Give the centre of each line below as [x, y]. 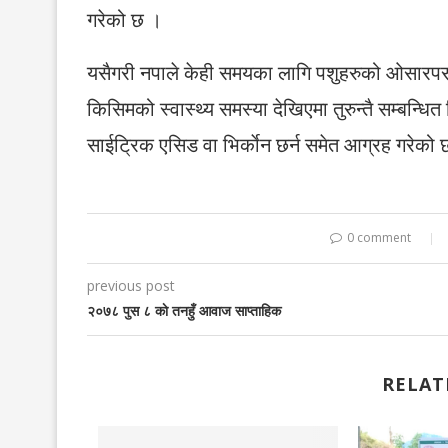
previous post [131, 285]
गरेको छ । [124, 19]
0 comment [379, 237]
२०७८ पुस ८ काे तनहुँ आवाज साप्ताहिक [184, 310]
